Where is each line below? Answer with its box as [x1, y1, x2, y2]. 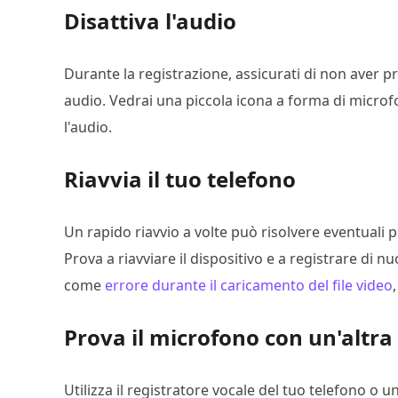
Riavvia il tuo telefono [64, 164, 296, 194]
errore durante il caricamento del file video [105, 275, 393, 295]
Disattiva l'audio [64, 6, 236, 36]
